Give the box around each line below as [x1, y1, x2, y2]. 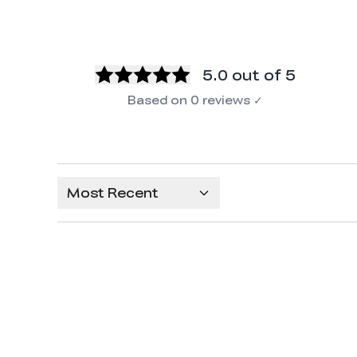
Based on [127, 92, 188, 108]
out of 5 [232, 65, 296, 85]
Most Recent [67, 182, 159, 202]
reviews [202, 92, 251, 108]
